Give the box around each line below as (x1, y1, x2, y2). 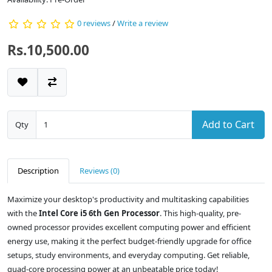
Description (18, 165, 59, 177)
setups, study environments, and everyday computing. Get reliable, (7, 250, 250, 261)
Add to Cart (202, 118, 254, 132)
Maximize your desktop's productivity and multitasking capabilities (7, 194, 249, 205)
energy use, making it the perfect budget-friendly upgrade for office (7, 236, 251, 247)
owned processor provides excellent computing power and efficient (7, 222, 251, 233)
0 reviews (77, 18, 110, 29)
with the (7, 208, 39, 219)
